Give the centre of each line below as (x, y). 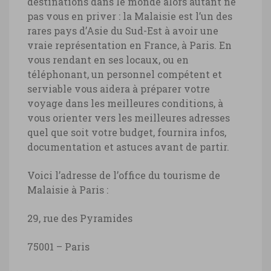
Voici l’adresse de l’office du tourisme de (124, 175)
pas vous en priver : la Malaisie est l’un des (130, 16)
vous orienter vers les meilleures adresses (129, 117)
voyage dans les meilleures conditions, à (125, 103)
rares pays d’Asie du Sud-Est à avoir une (123, 30)
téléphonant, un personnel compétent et (125, 74)
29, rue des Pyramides (80, 218)
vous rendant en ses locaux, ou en (108, 59)
